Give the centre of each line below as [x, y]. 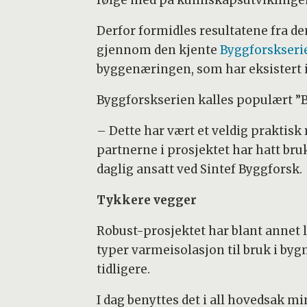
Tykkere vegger [146, 200]
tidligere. [124, 270]
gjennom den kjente [158, 50]
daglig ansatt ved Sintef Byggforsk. [199, 170]
